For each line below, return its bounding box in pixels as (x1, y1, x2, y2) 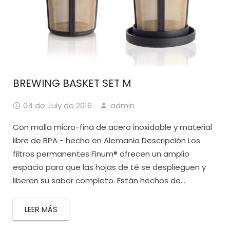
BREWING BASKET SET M (13, 75, 131, 90)
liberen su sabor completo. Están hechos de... (13, 175, 185, 186)
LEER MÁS (24, 203, 57, 215)
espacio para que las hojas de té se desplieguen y (13, 161, 206, 172)
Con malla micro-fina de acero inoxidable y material (13, 121, 212, 132)
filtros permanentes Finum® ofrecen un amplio (13, 148, 189, 159)
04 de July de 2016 (23, 100, 92, 111)
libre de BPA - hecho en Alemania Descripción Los (13, 135, 200, 146)
